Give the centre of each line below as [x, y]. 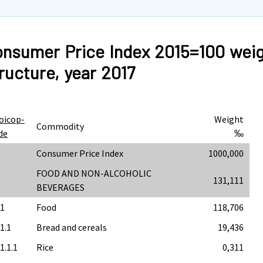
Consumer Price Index [80, 153]
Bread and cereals [72, 227]
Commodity [60, 126]
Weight [229, 119]
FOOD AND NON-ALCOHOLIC [94, 173]
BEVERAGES [61, 187]
